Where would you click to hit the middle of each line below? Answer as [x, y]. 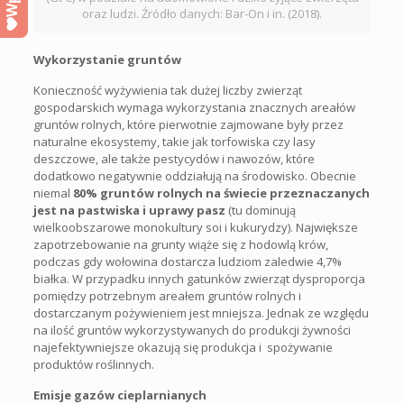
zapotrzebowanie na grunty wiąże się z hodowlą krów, [180, 244]
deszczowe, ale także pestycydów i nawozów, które [174, 158]
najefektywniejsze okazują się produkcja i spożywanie [183, 347]
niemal [53, 193]
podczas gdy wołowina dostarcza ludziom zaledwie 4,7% [187, 261]
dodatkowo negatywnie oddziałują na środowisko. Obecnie [194, 175]
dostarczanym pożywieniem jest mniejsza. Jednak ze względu [201, 312]
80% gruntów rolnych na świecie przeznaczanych [221, 193]
